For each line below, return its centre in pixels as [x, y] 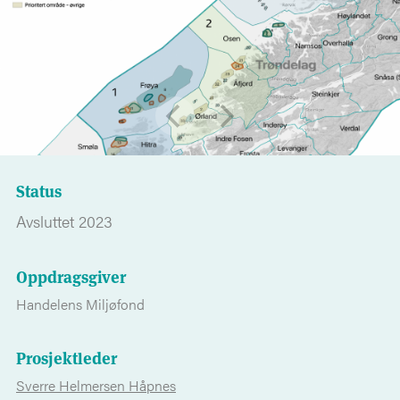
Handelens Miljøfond [80, 304]
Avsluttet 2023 [64, 221]
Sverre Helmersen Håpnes [96, 386]
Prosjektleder [67, 358]
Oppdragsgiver [71, 276]
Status [39, 191]
